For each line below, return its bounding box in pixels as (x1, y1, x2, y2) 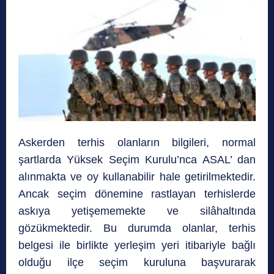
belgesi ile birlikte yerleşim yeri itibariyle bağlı (18, 239, 256, 252)
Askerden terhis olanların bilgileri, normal (18, 136, 256, 149)
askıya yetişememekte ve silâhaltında (18, 205, 256, 218)
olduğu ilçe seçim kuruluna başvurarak (18, 256, 256, 269)
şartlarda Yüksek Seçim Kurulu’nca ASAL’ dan (18, 154, 256, 166)
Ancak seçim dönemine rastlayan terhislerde (18, 188, 256, 201)
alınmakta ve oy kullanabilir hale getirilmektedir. (18, 171, 256, 183)
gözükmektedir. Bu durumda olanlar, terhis (18, 222, 256, 235)
